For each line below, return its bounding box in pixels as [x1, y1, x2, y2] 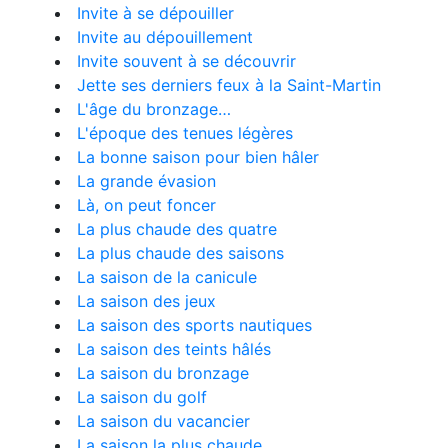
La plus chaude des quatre [77, 219, 277, 239]
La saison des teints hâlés [77, 339, 271, 359]
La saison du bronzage [77, 363, 249, 383]
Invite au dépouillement [77, 27, 253, 47]
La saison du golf [77, 387, 207, 407]
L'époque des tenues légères [77, 123, 293, 143]
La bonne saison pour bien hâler [77, 147, 319, 167]
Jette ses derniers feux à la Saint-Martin [77, 75, 381, 95]
